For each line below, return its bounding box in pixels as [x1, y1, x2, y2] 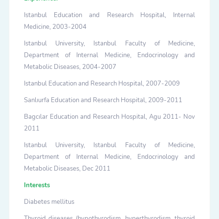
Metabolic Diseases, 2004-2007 [23, 63, 116, 72]
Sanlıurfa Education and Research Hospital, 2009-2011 [23, 96, 182, 105]
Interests [23, 181, 50, 190]
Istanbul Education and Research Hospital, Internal [23, 11, 196, 20]
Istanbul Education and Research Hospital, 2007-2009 [23, 79, 180, 88]
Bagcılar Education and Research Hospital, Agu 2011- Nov [23, 112, 196, 122]
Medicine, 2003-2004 [23, 22, 87, 32]
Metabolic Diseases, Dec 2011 [23, 164, 110, 174]
